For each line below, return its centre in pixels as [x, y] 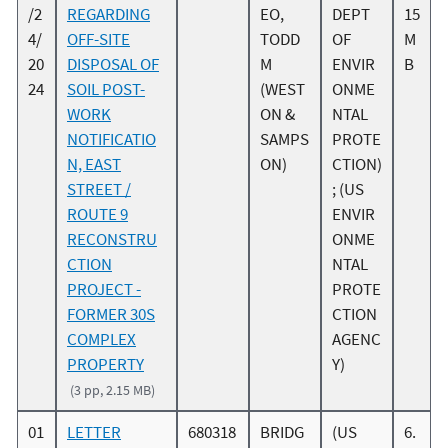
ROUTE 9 [97, 214]
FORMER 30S [111, 314]
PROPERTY [105, 364]
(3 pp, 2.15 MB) [113, 390]
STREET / [99, 189]
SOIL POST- [106, 89]
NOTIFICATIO [111, 139]
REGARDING [108, 14]
